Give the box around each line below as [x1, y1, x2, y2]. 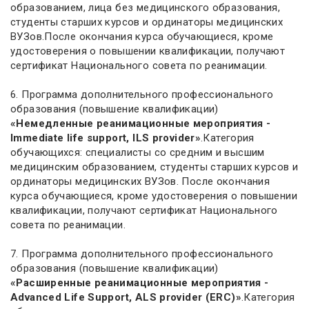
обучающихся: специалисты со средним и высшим [10, 146, 265, 159]
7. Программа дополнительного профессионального [10, 248, 274, 260]
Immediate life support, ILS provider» [10, 132, 201, 144]
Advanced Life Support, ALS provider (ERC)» [10, 291, 241, 303]
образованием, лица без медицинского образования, [10, 1, 281, 14]
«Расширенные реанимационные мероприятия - [10, 277, 269, 289]
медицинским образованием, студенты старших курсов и [10, 161, 299, 173]
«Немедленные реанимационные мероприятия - [10, 117, 271, 130]
